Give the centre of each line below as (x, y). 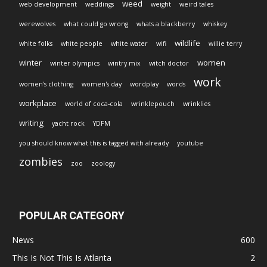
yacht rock (68, 124)
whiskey (215, 24)
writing (31, 123)
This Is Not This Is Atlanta (62, 258)
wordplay (144, 84)
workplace (38, 103)
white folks (36, 44)
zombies (41, 162)
